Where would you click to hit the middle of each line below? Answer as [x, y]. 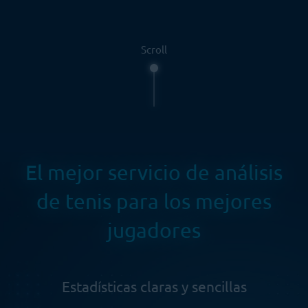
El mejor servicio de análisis [154, 172]
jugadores [154, 230]
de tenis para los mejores [154, 201]
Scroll [154, 49]
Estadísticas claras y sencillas [154, 286]
